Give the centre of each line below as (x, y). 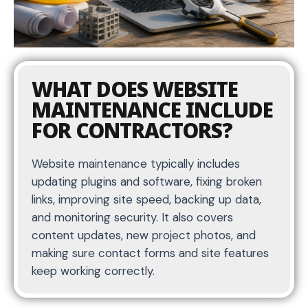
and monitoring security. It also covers (132, 218)
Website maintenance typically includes (136, 164)
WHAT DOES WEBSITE (135, 89)
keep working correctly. (93, 271)
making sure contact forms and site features (150, 253)
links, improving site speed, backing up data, (146, 200)
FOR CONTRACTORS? (132, 131)
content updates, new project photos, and (144, 235)
